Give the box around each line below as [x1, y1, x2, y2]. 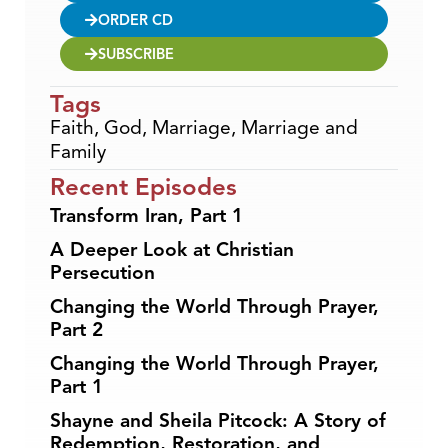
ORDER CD [98, 10, 173, 29]
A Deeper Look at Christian [50, 237, 294, 262]
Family [50, 139, 106, 164]
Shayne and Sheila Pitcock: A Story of [50, 408, 386, 433]
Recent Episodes [50, 171, 237, 202]
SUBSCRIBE [98, 44, 174, 63]
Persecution [50, 260, 155, 285]
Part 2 [50, 317, 103, 342]
